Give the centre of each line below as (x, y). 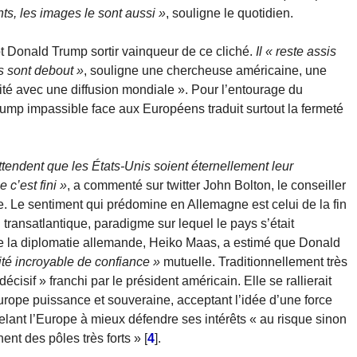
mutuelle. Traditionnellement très (255, 262)
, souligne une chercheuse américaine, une (205, 71)
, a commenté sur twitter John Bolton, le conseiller (206, 186)
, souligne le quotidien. (229, 14)
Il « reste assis (294, 52)
